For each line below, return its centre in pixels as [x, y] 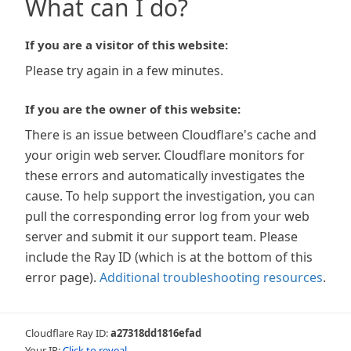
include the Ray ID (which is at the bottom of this [169, 257]
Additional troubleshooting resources [211, 277]
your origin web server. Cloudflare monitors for [165, 155]
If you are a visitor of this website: [127, 45]
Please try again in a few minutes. [124, 71]
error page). [61, 277]
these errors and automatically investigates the [165, 175]
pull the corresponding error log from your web [167, 216]
